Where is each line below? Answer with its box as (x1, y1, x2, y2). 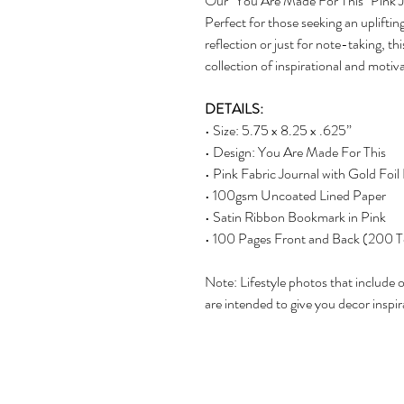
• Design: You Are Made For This (205, 142, 386, 163)
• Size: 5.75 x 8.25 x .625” (205, 120, 352, 142)
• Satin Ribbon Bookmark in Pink (205, 207, 386, 228)
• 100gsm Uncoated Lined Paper (205, 185, 386, 207)
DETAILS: (205, 98, 263, 120)
